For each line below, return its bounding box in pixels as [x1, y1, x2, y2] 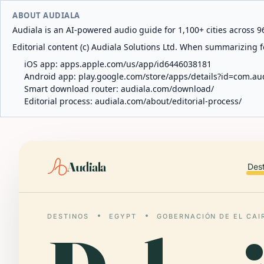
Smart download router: [24, 83, 121, 94]
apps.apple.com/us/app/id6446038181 [60, 58, 212, 70]
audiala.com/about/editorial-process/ [95, 95, 242, 107]
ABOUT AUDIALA [12, 10, 80, 21]
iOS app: [24, 58, 60, 70]
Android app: [24, 71, 78, 82]
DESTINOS [47, 212, 89, 220]
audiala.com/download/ [121, 83, 214, 94]
